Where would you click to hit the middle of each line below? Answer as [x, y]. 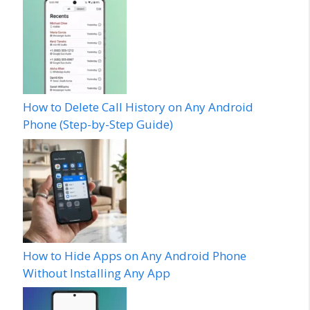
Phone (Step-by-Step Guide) [98, 125]
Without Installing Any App [97, 273]
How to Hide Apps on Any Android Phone [135, 255]
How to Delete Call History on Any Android [138, 107]
